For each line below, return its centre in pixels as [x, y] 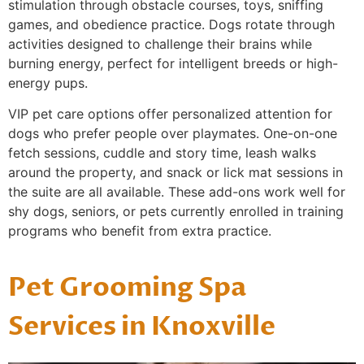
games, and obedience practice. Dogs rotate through [171, 24]
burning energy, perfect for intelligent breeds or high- [173, 63]
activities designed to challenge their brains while [160, 43]
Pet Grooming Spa [127, 288]
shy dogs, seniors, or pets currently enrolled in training [176, 211]
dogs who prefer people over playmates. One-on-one [173, 133]
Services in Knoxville [142, 327]
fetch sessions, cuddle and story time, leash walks [162, 152]
